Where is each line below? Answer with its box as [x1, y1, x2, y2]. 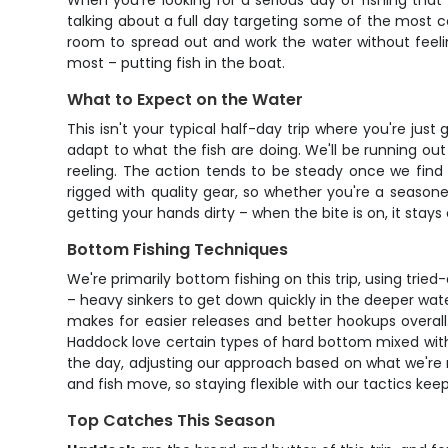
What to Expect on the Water [67, 88, 304, 111]
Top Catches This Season [67, 409, 276, 432]
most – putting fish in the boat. [67, 53, 286, 73]
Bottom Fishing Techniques [67, 238, 289, 261]
